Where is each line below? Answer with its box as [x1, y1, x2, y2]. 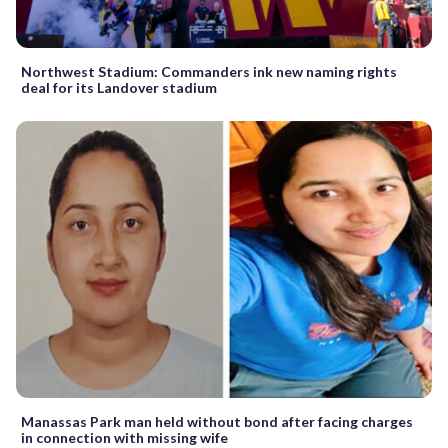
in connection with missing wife [21, 428, 228, 446]
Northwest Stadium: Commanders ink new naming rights [21, 62, 397, 80]
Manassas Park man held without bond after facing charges [21, 412, 413, 430]
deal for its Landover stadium [21, 78, 217, 96]
